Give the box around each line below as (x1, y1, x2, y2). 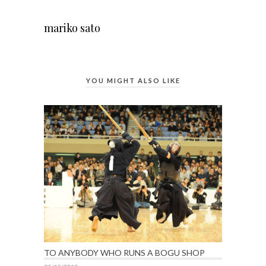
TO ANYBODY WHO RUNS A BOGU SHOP (44, 247, 205, 258)
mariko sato (44, 21, 100, 36)
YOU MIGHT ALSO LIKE (85, 77, 180, 85)
